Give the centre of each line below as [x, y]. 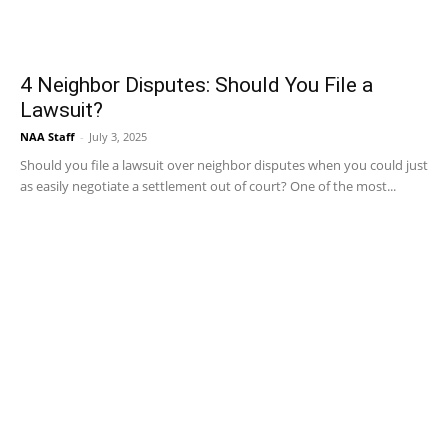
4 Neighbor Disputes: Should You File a [196, 85]
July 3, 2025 [118, 136]
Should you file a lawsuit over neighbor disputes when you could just [224, 165]
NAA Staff [47, 136]
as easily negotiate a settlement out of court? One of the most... [208, 186]
